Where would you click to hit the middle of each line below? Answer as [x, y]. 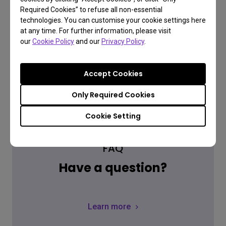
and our [88, 41]
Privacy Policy [123, 41]
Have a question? [113, 168]
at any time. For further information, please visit [96, 31]
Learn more [109, 207]
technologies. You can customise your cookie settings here [113, 20]
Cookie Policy [53, 41]
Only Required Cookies [113, 95]
